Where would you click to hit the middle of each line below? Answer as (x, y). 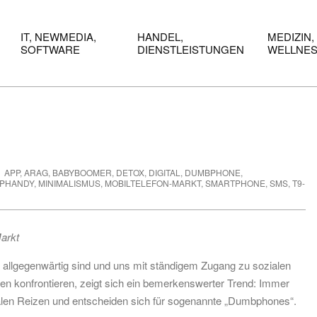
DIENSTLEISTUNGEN (191, 49)
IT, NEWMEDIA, (58, 36)
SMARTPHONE (235, 183)
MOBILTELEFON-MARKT (153, 183)
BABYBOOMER (82, 172)
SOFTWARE (50, 49)
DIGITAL (165, 172)
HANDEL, (160, 36)
